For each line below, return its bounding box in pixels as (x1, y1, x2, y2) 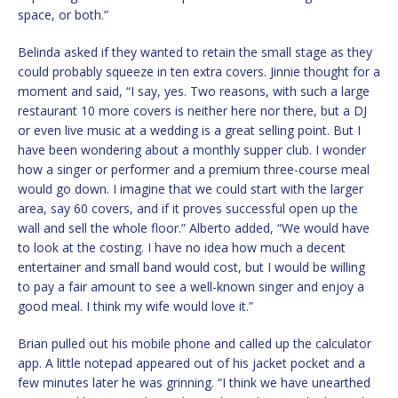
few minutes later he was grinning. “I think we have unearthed (18, 374, 370, 392)
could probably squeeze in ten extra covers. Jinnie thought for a (18, 63, 380, 81)
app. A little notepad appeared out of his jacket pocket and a (18, 354, 365, 372)
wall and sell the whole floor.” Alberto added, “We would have (18, 219, 370, 237)
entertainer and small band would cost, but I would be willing (18, 259, 365, 276)
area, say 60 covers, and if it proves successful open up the (18, 200, 358, 218)
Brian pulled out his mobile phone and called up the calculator (18, 335, 371, 353)
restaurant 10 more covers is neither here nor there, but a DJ (18, 102, 367, 120)
